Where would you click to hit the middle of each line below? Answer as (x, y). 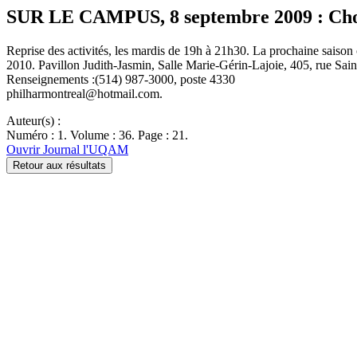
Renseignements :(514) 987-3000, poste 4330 (121, 79)
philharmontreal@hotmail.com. (84, 93)
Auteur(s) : (33, 120)
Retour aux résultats (59, 165)
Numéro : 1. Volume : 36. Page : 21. (97, 135)
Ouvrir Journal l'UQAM (67, 149)
